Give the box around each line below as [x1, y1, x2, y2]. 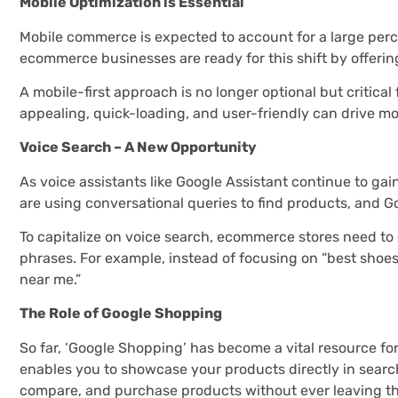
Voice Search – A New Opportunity [20, 139, 257, 156]
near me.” [20, 271, 81, 289]
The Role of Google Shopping [20, 305, 222, 322]
